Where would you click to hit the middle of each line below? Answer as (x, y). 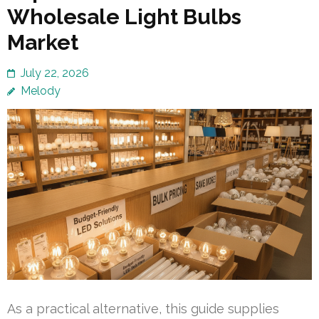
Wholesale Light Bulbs (124, 17)
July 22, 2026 (55, 73)
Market (43, 43)
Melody (41, 91)
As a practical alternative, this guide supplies (143, 308)
